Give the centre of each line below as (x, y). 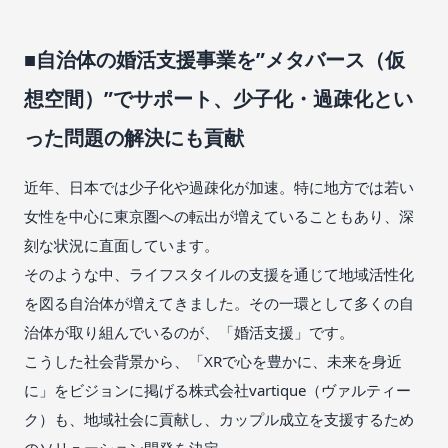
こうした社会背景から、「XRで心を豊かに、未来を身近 (213, 360)
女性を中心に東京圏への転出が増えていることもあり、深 (219, 215)
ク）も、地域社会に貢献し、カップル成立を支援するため (219, 418)
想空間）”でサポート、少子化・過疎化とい (218, 98)
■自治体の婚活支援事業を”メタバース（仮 (214, 59)
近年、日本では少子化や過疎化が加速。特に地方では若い (219, 186)
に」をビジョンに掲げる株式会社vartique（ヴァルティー (217, 389)
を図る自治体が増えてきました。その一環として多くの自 (219, 302)
